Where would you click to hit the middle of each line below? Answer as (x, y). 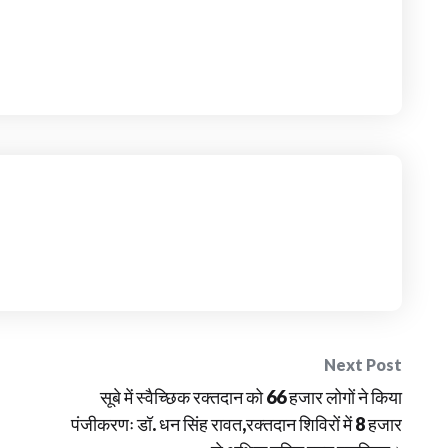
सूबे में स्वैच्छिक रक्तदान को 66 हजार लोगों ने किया (251, 397)
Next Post (363, 365)
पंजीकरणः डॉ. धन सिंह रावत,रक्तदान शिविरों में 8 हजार (236, 424)
